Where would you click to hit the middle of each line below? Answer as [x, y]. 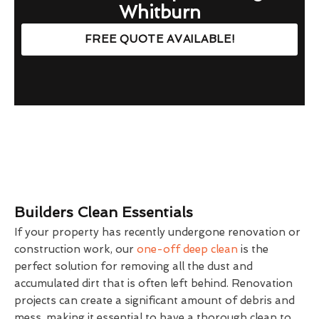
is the [253, 249]
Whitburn [159, 12]
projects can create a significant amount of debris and [155, 300]
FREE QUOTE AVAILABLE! [159, 39]
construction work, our [75, 249]
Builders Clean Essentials [104, 212]
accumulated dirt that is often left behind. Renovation [153, 283]
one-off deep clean [187, 249]
